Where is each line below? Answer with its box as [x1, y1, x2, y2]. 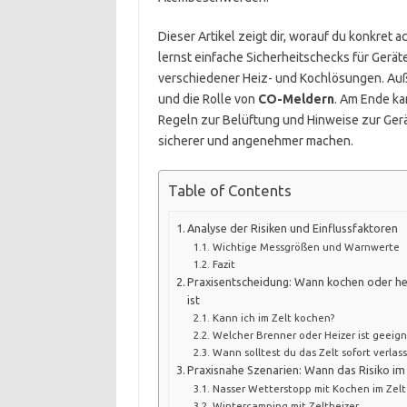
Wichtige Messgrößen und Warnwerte [212, 240, 400, 253]
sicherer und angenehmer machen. [157, 134, 353, 148]
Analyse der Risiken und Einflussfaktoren [187, 221, 399, 234]
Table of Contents [167, 182, 292, 200]
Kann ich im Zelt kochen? [212, 311, 334, 323]
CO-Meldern [257, 92, 334, 106]
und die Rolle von [157, 92, 258, 106]
